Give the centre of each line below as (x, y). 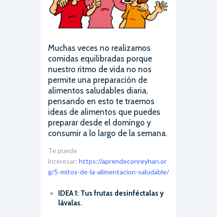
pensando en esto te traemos (101, 101)
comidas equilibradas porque (100, 58)
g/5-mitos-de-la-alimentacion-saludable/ (108, 171)
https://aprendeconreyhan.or (123, 161)
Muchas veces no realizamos (99, 48)
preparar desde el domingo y (100, 122)
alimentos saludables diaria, (98, 90)
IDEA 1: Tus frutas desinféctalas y (111, 194)
